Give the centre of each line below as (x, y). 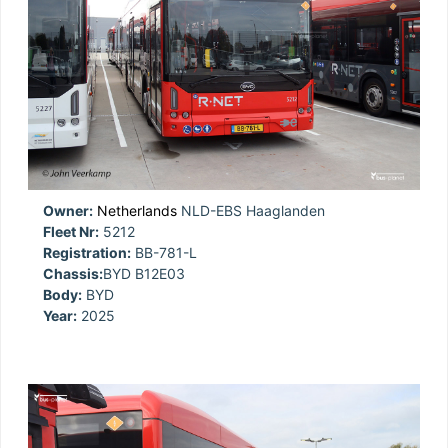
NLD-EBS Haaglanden (251, 211)
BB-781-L (164, 253)
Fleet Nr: (71, 232)
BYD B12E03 (144, 274)
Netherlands (137, 211)
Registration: (87, 253)
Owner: (68, 211)
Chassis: (73, 274)
